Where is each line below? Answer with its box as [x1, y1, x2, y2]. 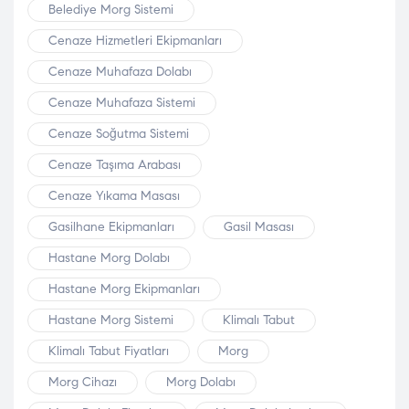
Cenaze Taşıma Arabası [48, 156, 181, 173]
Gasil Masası [224, 218, 294, 235]
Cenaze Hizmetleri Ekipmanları [48, 32, 222, 48]
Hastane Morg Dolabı [48, 249, 170, 266]
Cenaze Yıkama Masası [48, 187, 180, 204]
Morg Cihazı [48, 373, 117, 390]
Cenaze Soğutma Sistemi [48, 125, 189, 142]
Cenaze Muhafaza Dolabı [48, 63, 192, 79]
